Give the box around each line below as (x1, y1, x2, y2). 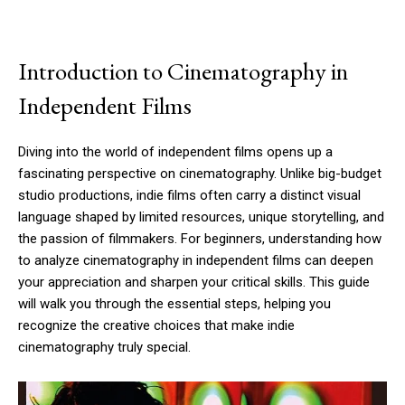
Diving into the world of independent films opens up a (18, 144, 333, 161)
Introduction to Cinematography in (18, 55, 348, 88)
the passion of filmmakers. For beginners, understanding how (18, 231, 381, 248)
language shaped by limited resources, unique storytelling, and (18, 209, 384, 226)
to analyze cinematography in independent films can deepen (18, 252, 373, 269)
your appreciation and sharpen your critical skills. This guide (18, 274, 370, 291)
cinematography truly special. (18, 339, 191, 356)
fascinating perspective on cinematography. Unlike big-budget (18, 165, 381, 183)
